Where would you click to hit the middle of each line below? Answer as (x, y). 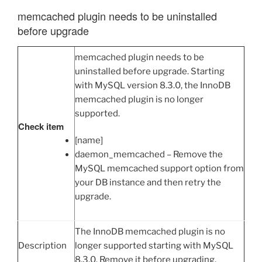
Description (42, 245)
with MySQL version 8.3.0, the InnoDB (153, 85)
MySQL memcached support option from (159, 169)
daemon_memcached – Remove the (149, 155)
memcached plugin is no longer (139, 99)
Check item (41, 126)
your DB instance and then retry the (148, 183)
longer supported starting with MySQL (154, 245)
